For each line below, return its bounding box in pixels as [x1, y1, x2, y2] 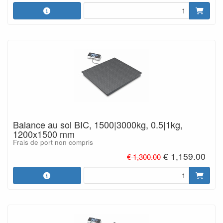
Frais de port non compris [13, 137, 93, 147]
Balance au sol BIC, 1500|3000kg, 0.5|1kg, [13, 118, 183, 131]
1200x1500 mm [13, 127, 75, 140]
